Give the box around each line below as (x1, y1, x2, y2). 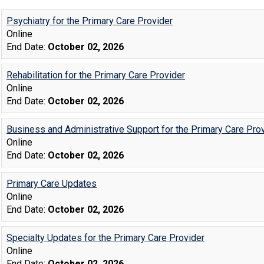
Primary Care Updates (6, 178, 97, 189)
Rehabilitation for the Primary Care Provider (6, 70, 185, 81)
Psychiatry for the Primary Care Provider (6, 15, 173, 27)
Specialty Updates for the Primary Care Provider (6, 232, 204, 243)
